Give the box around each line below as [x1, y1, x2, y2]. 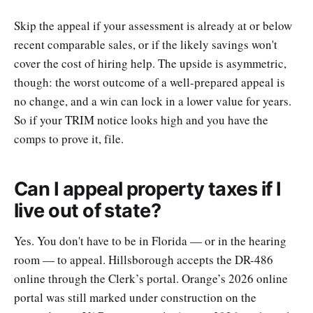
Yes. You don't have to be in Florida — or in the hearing [14, 233, 286, 249]
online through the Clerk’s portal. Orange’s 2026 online [14, 270, 288, 287]
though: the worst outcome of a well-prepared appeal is [14, 73, 285, 90]
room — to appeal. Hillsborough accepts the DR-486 [14, 252, 273, 268]
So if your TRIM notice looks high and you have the [14, 111, 268, 128]
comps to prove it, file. [14, 130, 124, 147]
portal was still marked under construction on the [14, 289, 256, 306]
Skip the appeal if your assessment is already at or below [14, 17, 292, 34]
